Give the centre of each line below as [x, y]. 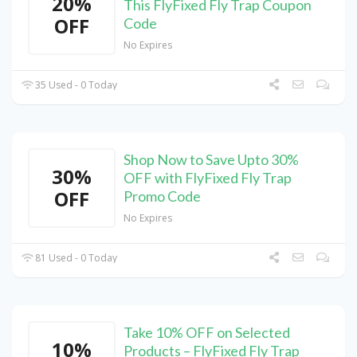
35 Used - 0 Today [75, 85]
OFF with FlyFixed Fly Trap [208, 178]
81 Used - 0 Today [75, 258]
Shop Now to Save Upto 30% [211, 160]
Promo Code [162, 196]
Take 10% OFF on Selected [207, 333]
